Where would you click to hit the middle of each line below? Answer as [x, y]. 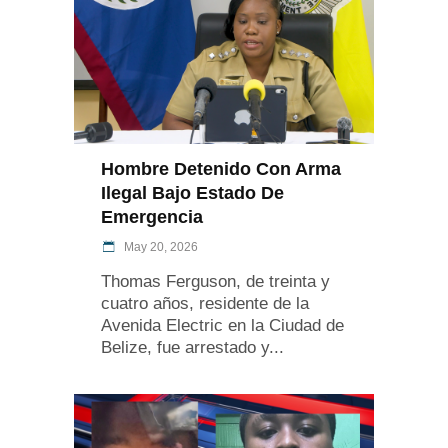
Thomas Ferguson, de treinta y [215, 282]
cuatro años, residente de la [205, 304]
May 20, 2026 [159, 247]
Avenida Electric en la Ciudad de [222, 326]
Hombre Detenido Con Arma [221, 169]
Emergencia [152, 217]
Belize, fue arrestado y [185, 348]
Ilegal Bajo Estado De [192, 193]
